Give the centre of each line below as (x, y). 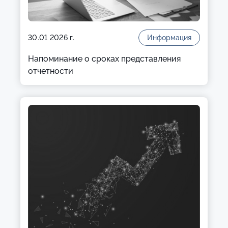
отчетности (51, 71)
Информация (169, 38)
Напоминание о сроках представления (104, 59)
